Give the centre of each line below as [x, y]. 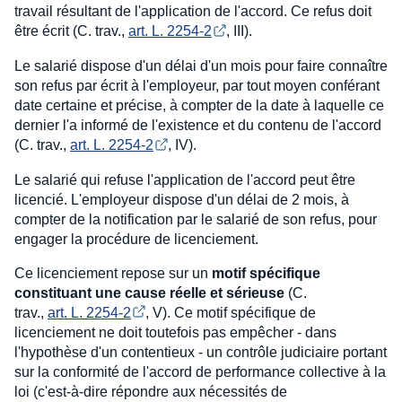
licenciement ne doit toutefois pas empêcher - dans [175, 333]
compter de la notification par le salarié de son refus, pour [196, 219]
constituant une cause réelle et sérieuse [149, 293]
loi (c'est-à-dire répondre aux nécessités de [151, 392]
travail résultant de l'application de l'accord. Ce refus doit [193, 12]
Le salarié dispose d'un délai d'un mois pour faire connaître [201, 66]
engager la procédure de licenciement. [136, 239]
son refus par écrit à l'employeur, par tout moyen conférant [197, 85]
